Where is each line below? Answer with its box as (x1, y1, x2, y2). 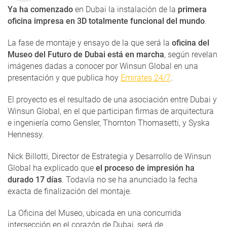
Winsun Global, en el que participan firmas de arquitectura (8, 106, 214, 116)
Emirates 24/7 (121, 72, 171, 83)
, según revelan (164, 49, 217, 59)
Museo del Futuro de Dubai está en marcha (8, 49, 164, 59)
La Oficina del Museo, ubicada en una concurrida (8, 208, 181, 218)
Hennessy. (8, 129, 44, 139)
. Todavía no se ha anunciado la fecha (62, 174, 198, 184)
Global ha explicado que (8, 163, 96, 173)
